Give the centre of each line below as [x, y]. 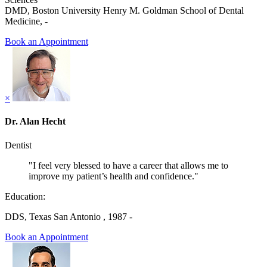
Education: [25, 196]
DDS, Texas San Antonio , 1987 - [69, 216]
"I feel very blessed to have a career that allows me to [128, 165]
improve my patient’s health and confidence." [114, 176]
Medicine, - [26, 21]
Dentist [18, 145]
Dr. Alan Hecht [35, 122]
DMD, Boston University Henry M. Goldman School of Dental [124, 11]
